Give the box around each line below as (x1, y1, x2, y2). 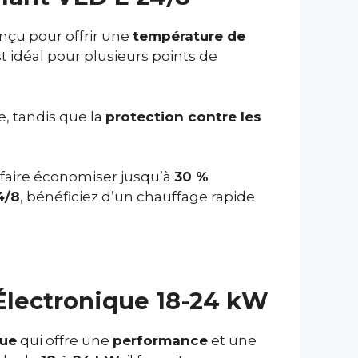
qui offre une (17, 332, 113, 348)
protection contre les (105, 108, 261, 125)
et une (208, 332, 257, 348)
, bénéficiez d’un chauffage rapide (20, 189, 255, 205)
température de (133, 28, 245, 45)
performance (113, 332, 208, 348)
